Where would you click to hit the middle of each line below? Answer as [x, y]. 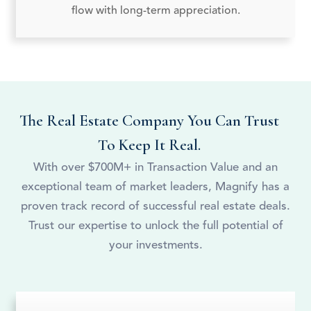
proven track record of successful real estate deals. [155, 207]
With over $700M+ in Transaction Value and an [155, 168]
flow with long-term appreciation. [155, 11]
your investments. [155, 245]
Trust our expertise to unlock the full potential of [155, 226]
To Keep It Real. [149, 145]
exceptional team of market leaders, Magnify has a [155, 187]
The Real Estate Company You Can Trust [149, 121]
